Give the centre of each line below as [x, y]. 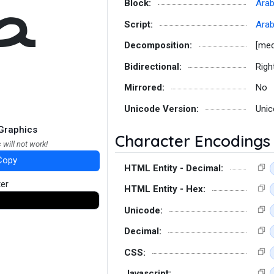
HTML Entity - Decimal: [174, 168]
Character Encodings [193, 141]
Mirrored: [144, 87]
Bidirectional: [153, 66]
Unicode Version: [161, 109]
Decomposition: [158, 45]
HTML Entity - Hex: [165, 189]
